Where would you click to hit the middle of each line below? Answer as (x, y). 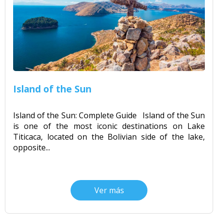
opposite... (32, 148)
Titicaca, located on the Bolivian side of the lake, (109, 137)
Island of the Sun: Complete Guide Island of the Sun (109, 116)
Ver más (109, 191)
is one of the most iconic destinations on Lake (109, 126)
